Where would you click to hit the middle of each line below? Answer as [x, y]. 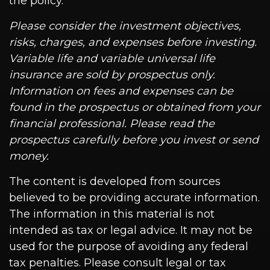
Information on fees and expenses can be [121, 91]
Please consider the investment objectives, [125, 26]
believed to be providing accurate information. [134, 198]
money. [29, 156]
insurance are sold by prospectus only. [112, 75]
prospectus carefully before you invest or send [134, 140]
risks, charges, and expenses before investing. [133, 42]
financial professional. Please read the [112, 124]
